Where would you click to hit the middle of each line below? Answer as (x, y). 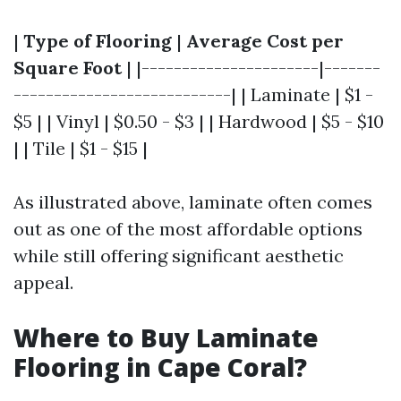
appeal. (43, 282)
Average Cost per (265, 41)
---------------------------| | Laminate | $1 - (193, 94)
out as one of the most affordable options (188, 229)
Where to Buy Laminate (166, 337)
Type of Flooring (98, 41)
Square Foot (68, 68)
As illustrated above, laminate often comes (193, 202)
